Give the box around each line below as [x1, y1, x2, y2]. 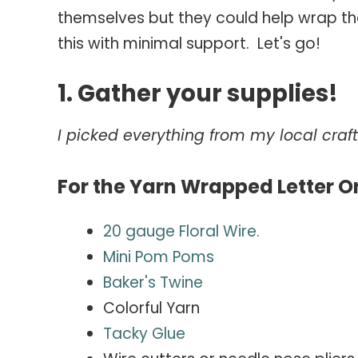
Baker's [103, 272, 160, 294]
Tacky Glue [103, 323, 185, 345]
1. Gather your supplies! [58, 77, 343, 109]
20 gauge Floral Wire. [103, 221, 260, 243]
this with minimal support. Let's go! [58, 33, 320, 55]
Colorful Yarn [103, 297, 200, 320]
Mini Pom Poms [103, 246, 214, 268]
